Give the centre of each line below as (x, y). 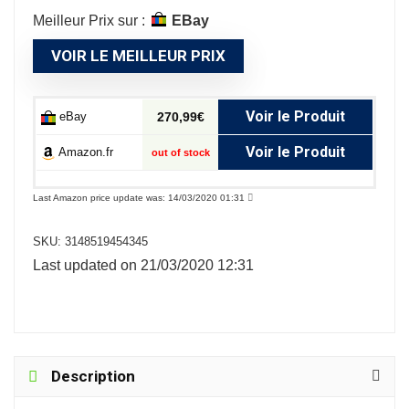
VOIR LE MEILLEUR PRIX (138, 56)
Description (93, 376)
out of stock (180, 152)
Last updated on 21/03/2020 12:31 (143, 265)
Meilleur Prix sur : (89, 21)
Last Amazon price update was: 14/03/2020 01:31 (140, 198)
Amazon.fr (84, 152)
